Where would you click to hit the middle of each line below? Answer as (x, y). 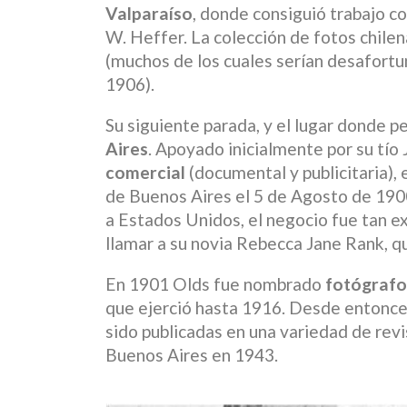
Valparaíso (149, 13)
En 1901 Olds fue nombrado (215, 284)
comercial (145, 173)
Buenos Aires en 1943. (192, 355)
